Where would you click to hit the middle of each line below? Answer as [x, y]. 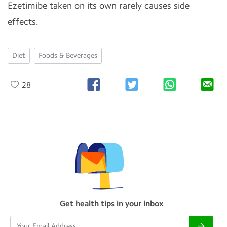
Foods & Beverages [68, 55]
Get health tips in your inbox [112, 203]
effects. [23, 22]
